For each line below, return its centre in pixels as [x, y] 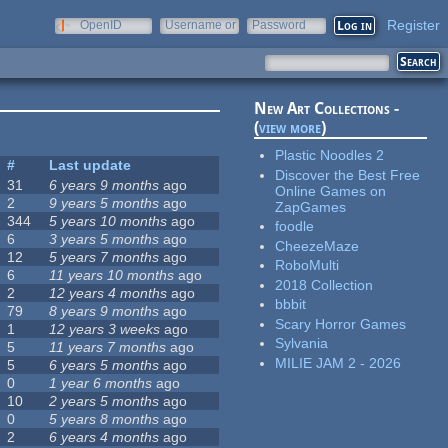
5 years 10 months [108, 221]
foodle [295, 226]
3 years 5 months [104, 239]
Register [413, 25]
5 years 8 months [104, 419]
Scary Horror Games [341, 323]
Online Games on [331, 190]
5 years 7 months [104, 257]
